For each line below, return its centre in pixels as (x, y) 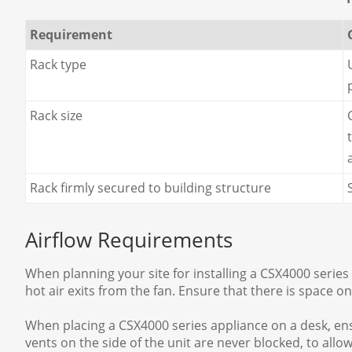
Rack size (56, 116)
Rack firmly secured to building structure (150, 188)
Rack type (58, 65)
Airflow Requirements (129, 240)
